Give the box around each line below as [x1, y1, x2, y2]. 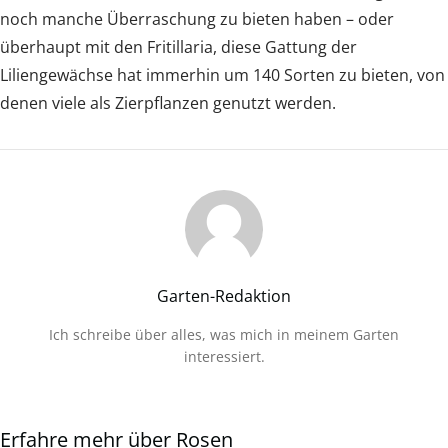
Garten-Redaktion [157, 285, 291, 308]
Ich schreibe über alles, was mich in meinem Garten [49, 325, 399, 345]
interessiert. [183, 347, 265, 367]
